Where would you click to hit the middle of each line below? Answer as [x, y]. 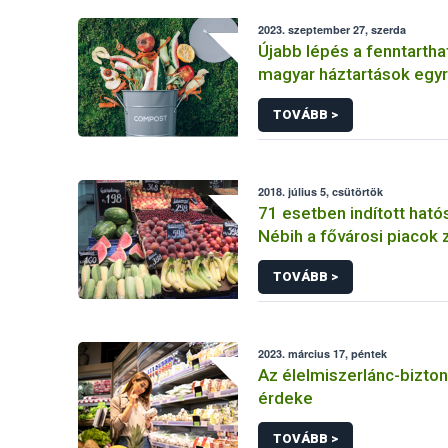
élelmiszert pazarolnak [346, 97]
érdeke [286, 398]
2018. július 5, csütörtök [321, 191]
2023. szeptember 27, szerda [332, 29]
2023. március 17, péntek [323, 353]
